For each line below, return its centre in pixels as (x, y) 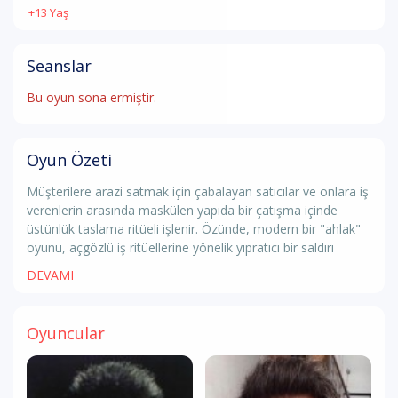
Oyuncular (66, 333)
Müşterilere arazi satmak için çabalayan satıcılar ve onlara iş (198, 191)
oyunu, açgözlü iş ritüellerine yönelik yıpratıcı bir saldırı (180, 247)
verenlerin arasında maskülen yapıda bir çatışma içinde (182, 210)
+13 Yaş (48, 12)
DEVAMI (50, 275)
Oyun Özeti (69, 160)
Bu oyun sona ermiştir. (92, 97)
